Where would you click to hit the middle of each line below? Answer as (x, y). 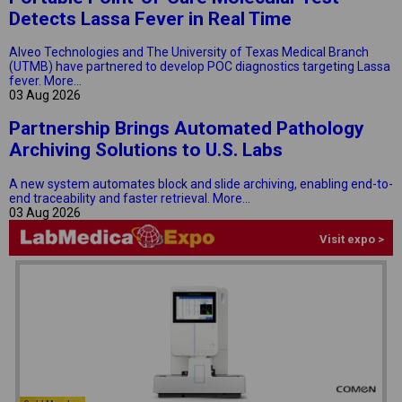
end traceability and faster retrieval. (109, 198)
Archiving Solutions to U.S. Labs (146, 150)
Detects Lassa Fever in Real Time (150, 18)
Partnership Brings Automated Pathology (187, 129)
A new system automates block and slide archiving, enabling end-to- (201, 184)
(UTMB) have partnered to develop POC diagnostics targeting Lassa (200, 67)
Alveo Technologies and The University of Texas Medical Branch (189, 52)
